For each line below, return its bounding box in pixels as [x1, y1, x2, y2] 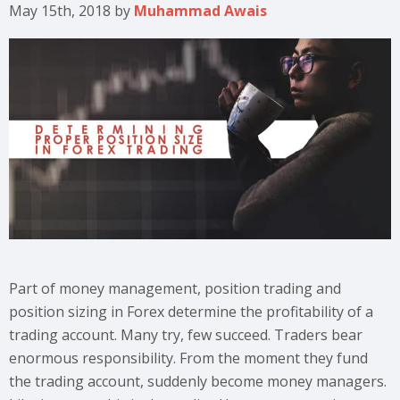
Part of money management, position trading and [9, 278, 341, 298]
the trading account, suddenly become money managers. [9, 371, 387, 391]
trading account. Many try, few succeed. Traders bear [9, 324, 362, 345]
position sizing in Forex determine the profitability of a [9, 301, 373, 321]
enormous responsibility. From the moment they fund [9, 347, 368, 368]
